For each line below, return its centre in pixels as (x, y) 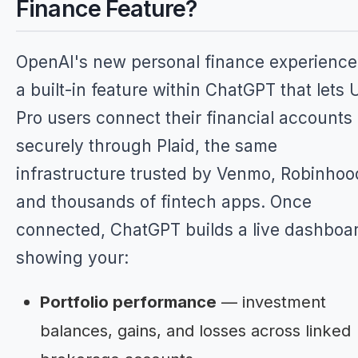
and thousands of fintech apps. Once (164, 202)
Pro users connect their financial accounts (184, 118)
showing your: (72, 258)
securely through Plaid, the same (147, 146)
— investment (271, 302)
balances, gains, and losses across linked (195, 330)
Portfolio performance (128, 302)
